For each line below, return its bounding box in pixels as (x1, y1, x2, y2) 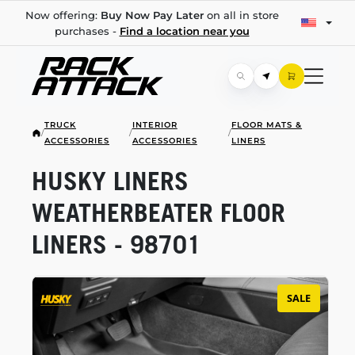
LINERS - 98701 (32, 229, 201, 259)
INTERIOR (132, 120, 177, 130)
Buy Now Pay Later (100, 9, 204, 21)
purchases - (54, 25, 120, 37)
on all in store (203, 9, 279, 21)
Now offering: (25, 9, 101, 21)
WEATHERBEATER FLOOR (32, 197, 285, 227)
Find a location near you (119, 25, 250, 37)
